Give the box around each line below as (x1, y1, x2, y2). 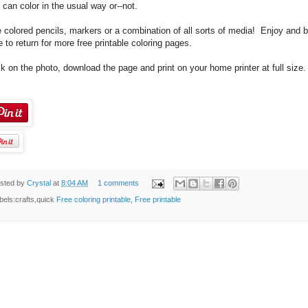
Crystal (27, 178, 53, 187)
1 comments (97, 178, 139, 187)
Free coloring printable (56, 195, 131, 204)
